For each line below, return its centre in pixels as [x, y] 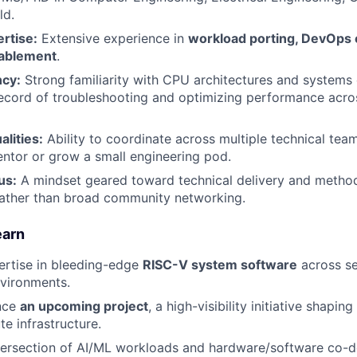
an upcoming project [84, 306]
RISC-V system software [220, 265]
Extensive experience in [113, 38]
